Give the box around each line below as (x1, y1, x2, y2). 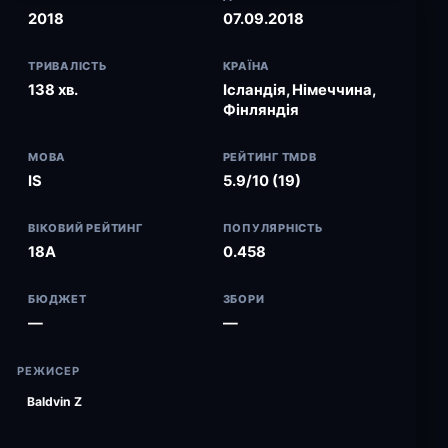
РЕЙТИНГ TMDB (222, 150, 317, 164)
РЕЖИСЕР (17, 364, 81, 378)
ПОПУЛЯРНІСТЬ (222, 221, 324, 235)
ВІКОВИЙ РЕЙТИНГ (28, 221, 143, 235)
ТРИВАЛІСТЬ (28, 59, 108, 73)
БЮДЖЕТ (28, 292, 87, 306)
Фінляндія (222, 101, 299, 119)
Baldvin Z (27, 394, 82, 409)
